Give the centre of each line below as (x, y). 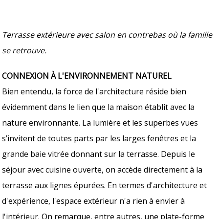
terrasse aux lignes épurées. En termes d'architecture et (105, 185)
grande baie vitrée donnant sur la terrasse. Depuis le (99, 154)
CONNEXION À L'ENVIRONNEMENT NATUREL (87, 76)
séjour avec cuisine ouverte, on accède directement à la (102, 169)
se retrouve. (24, 50)
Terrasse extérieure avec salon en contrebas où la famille (107, 34)
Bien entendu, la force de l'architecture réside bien (94, 91)
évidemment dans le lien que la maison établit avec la (99, 107)
